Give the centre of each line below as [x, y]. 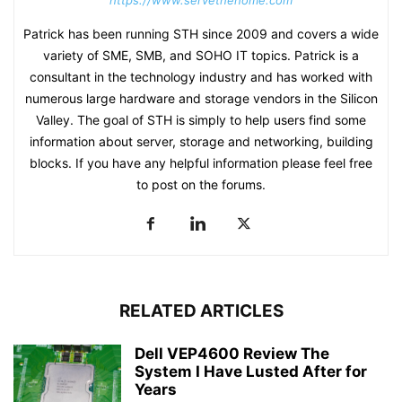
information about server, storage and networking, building [201, 142]
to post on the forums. [201, 185]
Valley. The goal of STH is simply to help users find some [201, 120]
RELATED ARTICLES [201, 311]
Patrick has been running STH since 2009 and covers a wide [201, 34]
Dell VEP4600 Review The [232, 354]
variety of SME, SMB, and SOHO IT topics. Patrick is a [201, 56]
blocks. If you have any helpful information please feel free [201, 163]
